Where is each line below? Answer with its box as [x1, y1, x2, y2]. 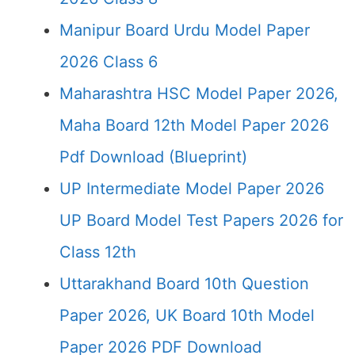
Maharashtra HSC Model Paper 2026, [59, 84, 338, 103]
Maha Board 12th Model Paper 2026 [59, 116, 329, 135]
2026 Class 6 [59, 52, 158, 71]
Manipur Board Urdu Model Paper [59, 21, 310, 40]
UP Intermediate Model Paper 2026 [59, 179, 324, 198]
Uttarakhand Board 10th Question [59, 274, 309, 293]
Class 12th [59, 242, 136, 261]
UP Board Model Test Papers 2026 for [59, 211, 343, 230]
